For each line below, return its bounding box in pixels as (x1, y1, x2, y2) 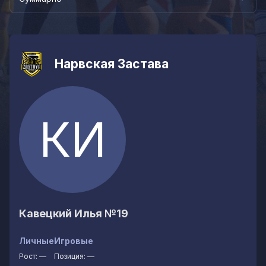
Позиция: (54, 252, 87, 261)
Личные (19, 236, 54, 246)
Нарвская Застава (55, 56, 169, 71)
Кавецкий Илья (19, 207, 104, 220)
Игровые (54, 236, 93, 246)
